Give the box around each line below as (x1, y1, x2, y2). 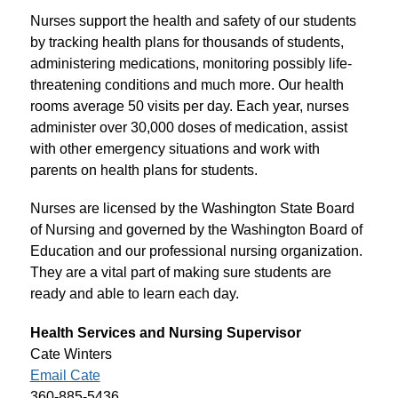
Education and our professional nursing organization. (29, 243, 362, 259)
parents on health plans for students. (29, 163, 258, 178)
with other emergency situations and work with (29, 141, 320, 156)
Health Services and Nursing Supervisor (29, 325, 301, 340)
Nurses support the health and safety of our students (29, 13, 356, 28)
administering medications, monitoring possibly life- (29, 56, 352, 71)
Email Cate (29, 368, 100, 383)
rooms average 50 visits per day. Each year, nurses (29, 99, 349, 114)
